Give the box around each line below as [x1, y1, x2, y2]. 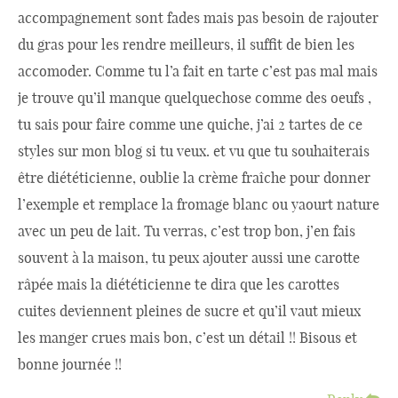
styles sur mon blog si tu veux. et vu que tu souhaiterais [18, 142, 370, 160]
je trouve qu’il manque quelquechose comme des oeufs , [18, 89, 371, 107]
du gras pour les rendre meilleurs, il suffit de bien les [18, 36, 354, 53]
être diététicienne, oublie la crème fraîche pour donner [18, 169, 370, 187]
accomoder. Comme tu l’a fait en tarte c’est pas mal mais [18, 62, 378, 80]
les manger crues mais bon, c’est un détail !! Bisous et [18, 329, 357, 346]
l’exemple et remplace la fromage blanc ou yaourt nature [18, 195, 379, 213]
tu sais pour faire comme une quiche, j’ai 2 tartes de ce [18, 115, 362, 133]
